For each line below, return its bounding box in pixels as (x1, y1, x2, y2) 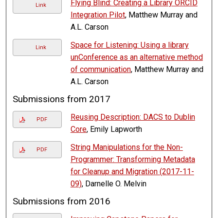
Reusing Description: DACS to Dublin (70, 112, 195, 122)
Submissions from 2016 (13, 196, 111, 207)
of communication (70, 65, 131, 74)
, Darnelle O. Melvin (81, 179, 146, 189)
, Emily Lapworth (86, 125, 142, 134)
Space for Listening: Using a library (70, 40, 189, 50)
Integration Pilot (70, 10, 125, 20)
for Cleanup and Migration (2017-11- (70, 167, 194, 177)
